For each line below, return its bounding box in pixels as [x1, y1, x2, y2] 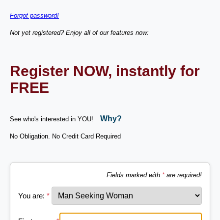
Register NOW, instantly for [10, 62, 200, 79]
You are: [18, 191, 47, 200]
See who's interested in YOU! [10, 115, 95, 123]
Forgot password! [10, 12, 59, 19]
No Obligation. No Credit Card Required [10, 132, 121, 140]
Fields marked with [107, 171, 162, 179]
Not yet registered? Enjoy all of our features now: [10, 29, 149, 36]
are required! [165, 171, 202, 179]
